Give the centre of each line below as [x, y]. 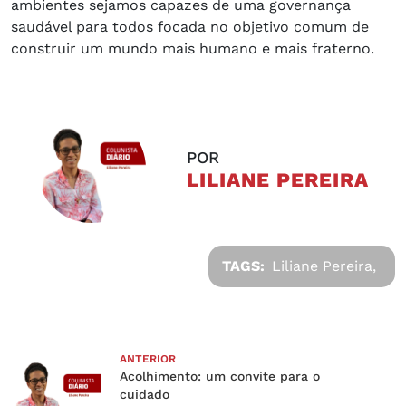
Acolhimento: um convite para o [220, 377]
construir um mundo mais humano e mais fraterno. [193, 49]
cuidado [145, 395]
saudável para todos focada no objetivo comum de [190, 27]
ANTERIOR [148, 359]
